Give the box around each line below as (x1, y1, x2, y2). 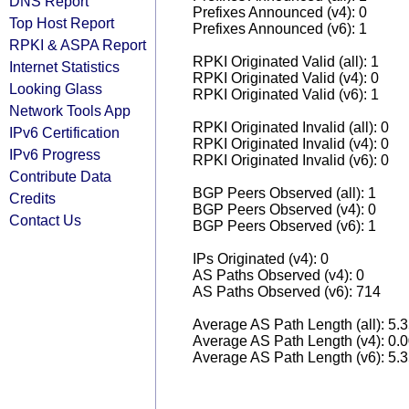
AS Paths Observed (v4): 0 (193, 267, 364, 283)
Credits (9, 190, 56, 206)
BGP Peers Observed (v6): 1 (193, 218, 376, 234)
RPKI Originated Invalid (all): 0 (193, 120, 389, 135)
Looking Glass (9, 80, 102, 97)
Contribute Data (9, 168, 111, 184)
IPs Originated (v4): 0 (193, 251, 329, 267)
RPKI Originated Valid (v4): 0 (193, 70, 379, 86)
